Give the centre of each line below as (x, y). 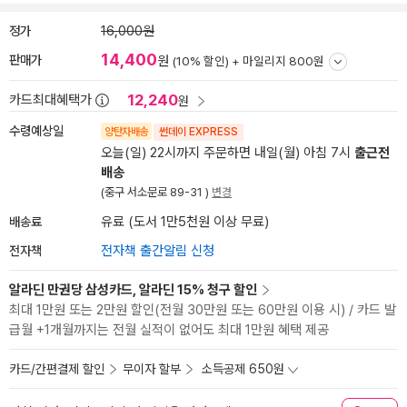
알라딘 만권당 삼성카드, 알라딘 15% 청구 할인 (133, 290)
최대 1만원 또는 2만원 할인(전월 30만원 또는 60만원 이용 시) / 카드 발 (203, 310)
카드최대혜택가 (50, 100)
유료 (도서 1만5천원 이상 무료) (185, 222)
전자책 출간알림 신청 (158, 251)
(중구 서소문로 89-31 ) (156, 192)
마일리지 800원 (283, 61)
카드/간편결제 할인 (57, 369)
